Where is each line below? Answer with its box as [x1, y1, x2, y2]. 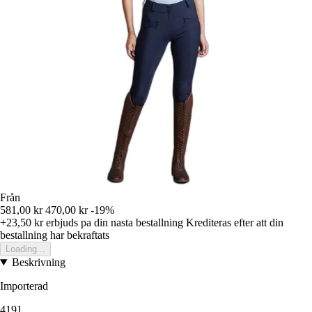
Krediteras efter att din [186, 217, 283, 229]
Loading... [6, 244, 45, 255]
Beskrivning [11, 256, 65, 269]
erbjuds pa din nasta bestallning [43, 217, 183, 229]
